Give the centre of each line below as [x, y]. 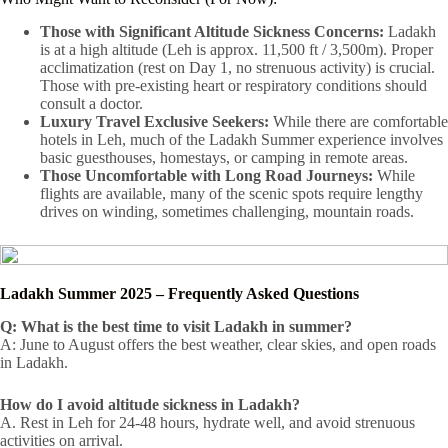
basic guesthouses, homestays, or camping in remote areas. [224, 157]
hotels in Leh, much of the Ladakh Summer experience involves [241, 139]
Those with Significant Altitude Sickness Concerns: [212, 31]
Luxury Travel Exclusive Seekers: [154, 121]
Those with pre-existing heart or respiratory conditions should [233, 85]
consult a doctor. [91, 103]
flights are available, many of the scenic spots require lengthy [231, 193]
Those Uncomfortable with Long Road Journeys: [206, 175]
